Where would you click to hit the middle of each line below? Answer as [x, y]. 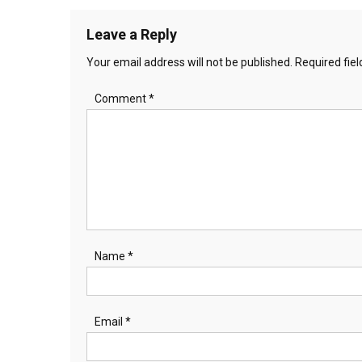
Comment [122, 98]
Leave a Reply [132, 34]
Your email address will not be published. [189, 62]
